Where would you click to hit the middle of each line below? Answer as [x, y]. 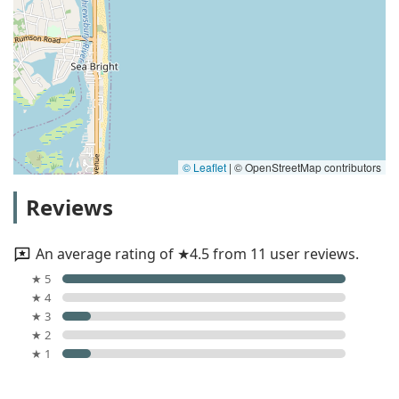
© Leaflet [204, 167]
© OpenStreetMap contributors [306, 167]
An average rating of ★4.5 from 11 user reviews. [197, 253]
